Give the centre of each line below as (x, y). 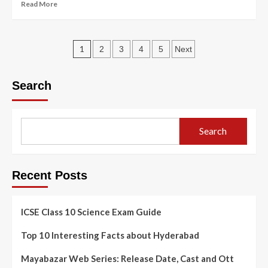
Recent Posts (50, 175)
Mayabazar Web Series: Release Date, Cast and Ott (127, 258)
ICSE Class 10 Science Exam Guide (91, 211)
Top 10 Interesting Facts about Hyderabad (110, 235)
